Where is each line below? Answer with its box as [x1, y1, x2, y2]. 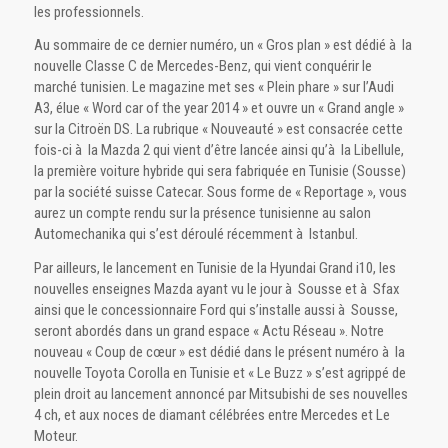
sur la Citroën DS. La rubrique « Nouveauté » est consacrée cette [33, 120, 403, 139]
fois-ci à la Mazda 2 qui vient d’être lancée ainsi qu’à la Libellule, [33, 141, 404, 160]
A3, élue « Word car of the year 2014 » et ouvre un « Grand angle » [33, 99, 404, 118]
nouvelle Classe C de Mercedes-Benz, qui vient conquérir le [33, 57, 372, 76]
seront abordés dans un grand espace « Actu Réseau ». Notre [33, 322, 384, 341]
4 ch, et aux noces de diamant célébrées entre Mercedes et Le [33, 406, 390, 425]
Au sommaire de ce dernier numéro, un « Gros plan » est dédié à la [33, 36, 412, 55]
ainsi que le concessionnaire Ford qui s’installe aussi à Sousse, [33, 301, 398, 320]
